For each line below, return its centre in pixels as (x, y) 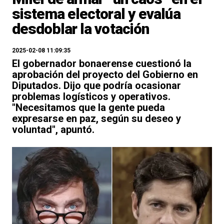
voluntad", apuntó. (53, 129)
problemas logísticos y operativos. (91, 96)
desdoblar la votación (81, 29)
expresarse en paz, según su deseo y (96, 118)
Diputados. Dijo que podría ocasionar (96, 85)
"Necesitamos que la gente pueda (88, 107)
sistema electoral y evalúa (96, 14)
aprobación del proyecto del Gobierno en (105, 74)
